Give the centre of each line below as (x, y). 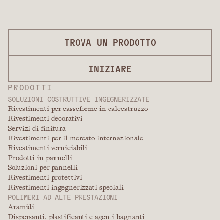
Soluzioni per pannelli (43, 168)
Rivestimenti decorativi (45, 119)
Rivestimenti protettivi (45, 178)
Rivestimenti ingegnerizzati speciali (66, 187)
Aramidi (21, 207)
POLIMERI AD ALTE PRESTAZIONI (63, 197)
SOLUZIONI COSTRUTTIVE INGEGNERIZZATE (79, 99)
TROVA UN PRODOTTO (110, 42)
